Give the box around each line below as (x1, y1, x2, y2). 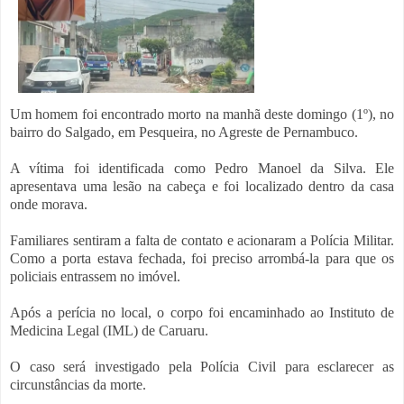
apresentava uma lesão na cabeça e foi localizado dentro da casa (10, 178, 394, 194)
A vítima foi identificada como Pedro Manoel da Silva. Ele (10, 160, 394, 176)
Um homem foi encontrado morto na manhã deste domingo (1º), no (10, 106, 394, 122)
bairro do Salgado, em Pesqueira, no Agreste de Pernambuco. (10, 124, 358, 140)
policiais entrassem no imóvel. (10, 268, 180, 284)
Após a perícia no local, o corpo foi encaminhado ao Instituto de (10, 304, 394, 320)
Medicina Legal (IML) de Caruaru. (10, 322, 208, 338)
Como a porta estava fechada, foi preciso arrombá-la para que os (10, 250, 394, 266)
